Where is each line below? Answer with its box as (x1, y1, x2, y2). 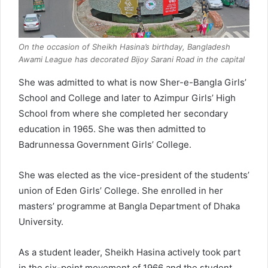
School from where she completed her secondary (19, 107, 228, 119)
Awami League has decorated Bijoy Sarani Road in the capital (19, 54, 245, 64)
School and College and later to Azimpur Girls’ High (19, 92, 236, 103)
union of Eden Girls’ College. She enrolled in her (19, 184, 223, 196)
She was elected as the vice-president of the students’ (19, 169, 249, 181)
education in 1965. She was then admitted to (19, 123, 206, 135)
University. (19, 215, 63, 227)
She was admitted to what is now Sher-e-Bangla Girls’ (19, 76, 246, 88)
